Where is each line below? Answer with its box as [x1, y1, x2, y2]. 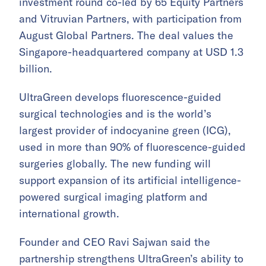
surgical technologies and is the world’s [19, 107, 211, 121]
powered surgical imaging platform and [19, 190, 208, 204]
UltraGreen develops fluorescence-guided [19, 90, 221, 104]
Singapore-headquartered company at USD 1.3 [19, 45, 243, 59]
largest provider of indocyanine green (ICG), [19, 123, 231, 138]
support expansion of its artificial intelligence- [19, 173, 241, 188]
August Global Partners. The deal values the [19, 28, 233, 43]
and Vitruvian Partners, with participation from [19, 12, 242, 26]
